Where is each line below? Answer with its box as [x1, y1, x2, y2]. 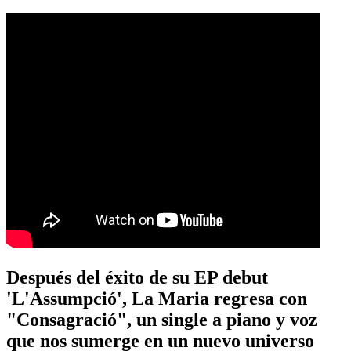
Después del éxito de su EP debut [6, 266, 268, 288]
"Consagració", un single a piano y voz [6, 309, 317, 330]
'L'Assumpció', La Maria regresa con [6, 288, 307, 309]
